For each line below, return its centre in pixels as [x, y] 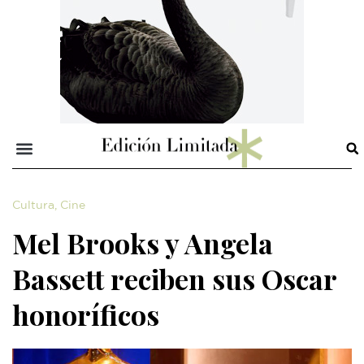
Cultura [33, 206]
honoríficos [86, 315]
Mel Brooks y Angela [143, 243]
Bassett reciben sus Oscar [174, 279]
